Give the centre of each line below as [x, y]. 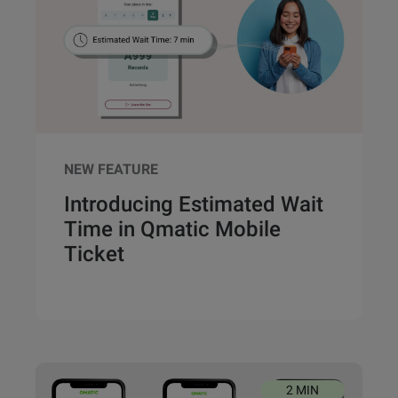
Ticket [94, 255]
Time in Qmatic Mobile [172, 230]
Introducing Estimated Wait [194, 205]
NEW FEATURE [111, 170]
